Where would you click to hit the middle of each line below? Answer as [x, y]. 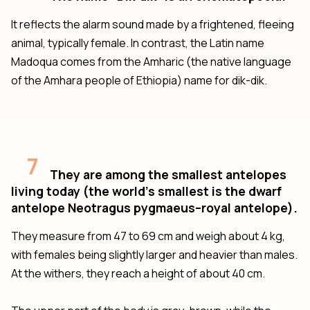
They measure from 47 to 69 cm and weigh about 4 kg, [148, 236]
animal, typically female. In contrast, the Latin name [138, 43]
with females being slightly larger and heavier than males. [154, 254]
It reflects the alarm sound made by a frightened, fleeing [153, 24]
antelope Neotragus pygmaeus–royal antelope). [154, 207]
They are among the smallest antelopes [168, 174]
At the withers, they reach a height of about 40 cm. [138, 273]
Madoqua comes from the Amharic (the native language [151, 61]
